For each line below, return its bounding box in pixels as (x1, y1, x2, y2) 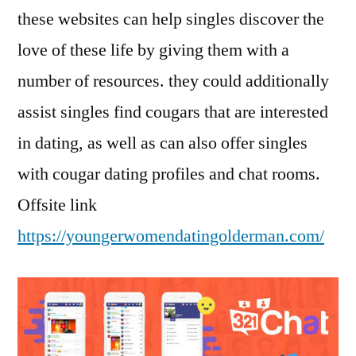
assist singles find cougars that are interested (17, 101, 328, 124)
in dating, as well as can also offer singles (17, 132, 308, 155)
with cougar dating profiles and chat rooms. (17, 163, 320, 186)
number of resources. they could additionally (17, 70, 329, 93)
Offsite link (17, 194, 97, 217)
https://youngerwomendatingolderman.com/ (17, 225, 324, 248)
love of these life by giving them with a (17, 39, 289, 62)
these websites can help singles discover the (17, 8, 324, 31)
